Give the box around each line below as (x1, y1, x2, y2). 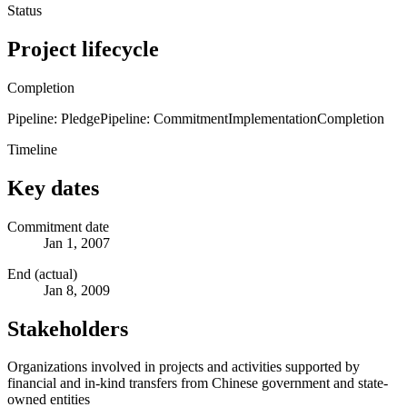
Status (7, 2, 42, 18)
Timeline (7, 141, 57, 157)
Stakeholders (7, 316, 128, 341)
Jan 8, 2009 (44, 282, 110, 298)
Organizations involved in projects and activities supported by (7, 359, 360, 375)
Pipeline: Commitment (100, 110, 228, 126)
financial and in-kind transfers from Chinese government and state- (7, 375, 388, 392)
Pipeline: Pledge (7, 110, 100, 126)
